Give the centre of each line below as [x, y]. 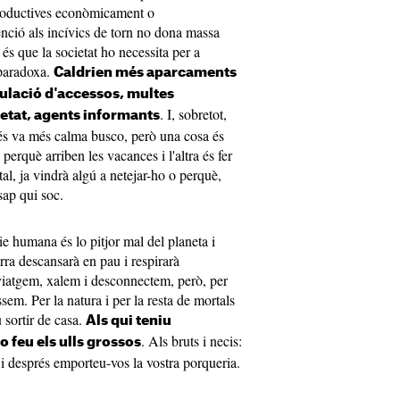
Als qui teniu [129, 321]
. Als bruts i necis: [192, 341]
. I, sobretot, [193, 114]
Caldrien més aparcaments [145, 73]
